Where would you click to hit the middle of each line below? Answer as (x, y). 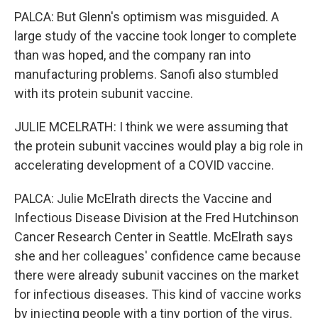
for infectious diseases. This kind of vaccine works (158, 294)
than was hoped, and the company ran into (132, 55)
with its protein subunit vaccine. (104, 93)
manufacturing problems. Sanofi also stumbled (146, 74)
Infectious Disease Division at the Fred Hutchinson (157, 218)
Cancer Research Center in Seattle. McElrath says (154, 237)
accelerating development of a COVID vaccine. (144, 165)
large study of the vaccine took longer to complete (155, 36)
